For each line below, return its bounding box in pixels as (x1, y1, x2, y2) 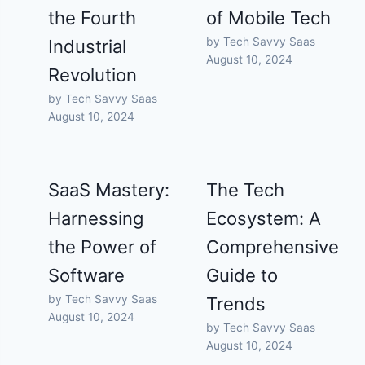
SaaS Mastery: (48, 179, 170, 201)
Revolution (48, 64, 138, 86)
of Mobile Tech (206, 7, 332, 29)
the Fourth (48, 7, 137, 29)
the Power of (48, 236, 157, 258)
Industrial (48, 36, 127, 58)
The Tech (206, 179, 285, 201)
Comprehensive (206, 236, 340, 258)
